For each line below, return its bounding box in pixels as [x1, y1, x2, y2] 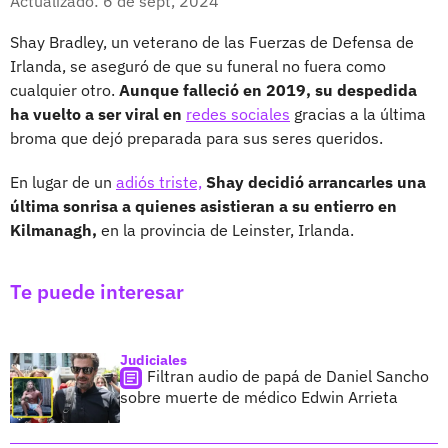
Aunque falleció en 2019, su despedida [119, 79, 417, 100]
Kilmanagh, [10, 219, 97, 240]
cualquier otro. [10, 79, 119, 100]
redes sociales [186, 103, 290, 124]
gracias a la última [290, 103, 426, 124]
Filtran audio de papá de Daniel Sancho [147, 365, 429, 386]
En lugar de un [10, 171, 116, 192]
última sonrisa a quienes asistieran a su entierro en [10, 195, 397, 216]
